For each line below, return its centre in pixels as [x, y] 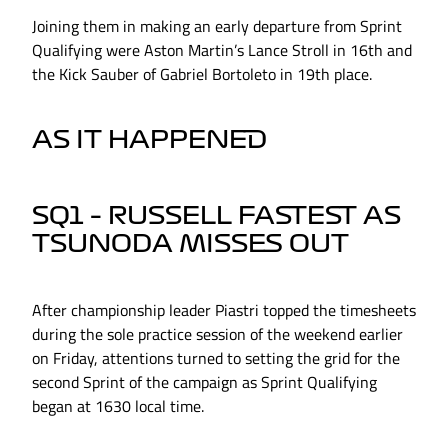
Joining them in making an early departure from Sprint [217, 26]
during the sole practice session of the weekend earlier [217, 334]
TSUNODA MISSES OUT [190, 244]
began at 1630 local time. [118, 406]
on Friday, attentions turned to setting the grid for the [216, 358]
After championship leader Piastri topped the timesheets [224, 310]
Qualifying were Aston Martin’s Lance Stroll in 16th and [222, 50]
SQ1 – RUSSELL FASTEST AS [216, 216]
